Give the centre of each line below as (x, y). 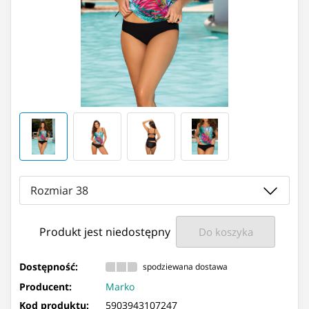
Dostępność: (49, 266)
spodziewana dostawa (185, 267)
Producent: (46, 286)
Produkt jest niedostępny (105, 232)
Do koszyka (226, 232)
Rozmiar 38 (59, 191)
